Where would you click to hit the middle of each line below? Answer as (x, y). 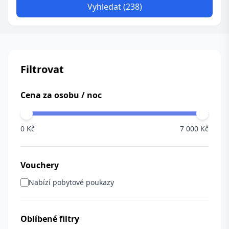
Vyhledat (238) (114, 7)
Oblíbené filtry (50, 219)
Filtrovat (42, 69)
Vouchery (40, 165)
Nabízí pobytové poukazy (71, 182)
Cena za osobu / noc (61, 95)
